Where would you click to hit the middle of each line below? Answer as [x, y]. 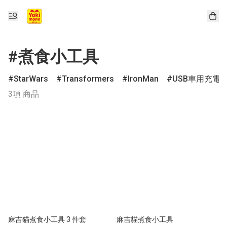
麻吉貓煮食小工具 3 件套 [47, 219]
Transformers [88, 79]
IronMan [143, 79]
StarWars [31, 79]
